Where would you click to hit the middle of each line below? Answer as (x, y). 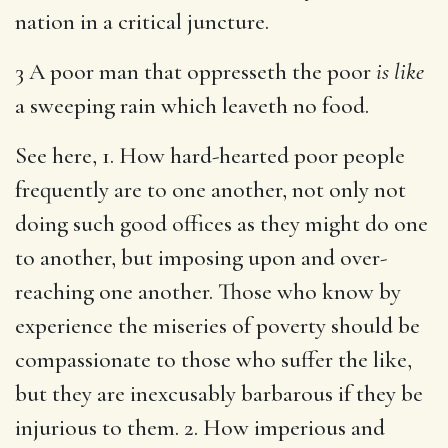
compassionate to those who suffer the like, (213, 359)
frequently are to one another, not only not (210, 189)
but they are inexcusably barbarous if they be (219, 393)
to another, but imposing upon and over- (201, 257)
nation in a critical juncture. (142, 21)
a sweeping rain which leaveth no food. (192, 105)
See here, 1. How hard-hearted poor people (210, 155)
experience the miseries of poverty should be (217, 325)
